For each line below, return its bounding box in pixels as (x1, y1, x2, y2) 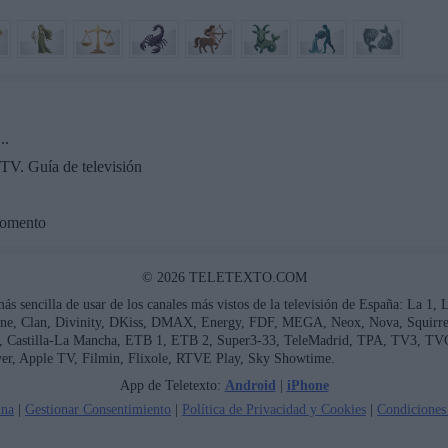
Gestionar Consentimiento (25, 400, 171, 417)
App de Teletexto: (119, 376, 225, 393)
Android (224, 376, 276, 393)
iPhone (286, 376, 329, 393)
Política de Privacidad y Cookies (182, 400, 366, 417)
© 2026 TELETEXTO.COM (141, 268, 307, 285)
